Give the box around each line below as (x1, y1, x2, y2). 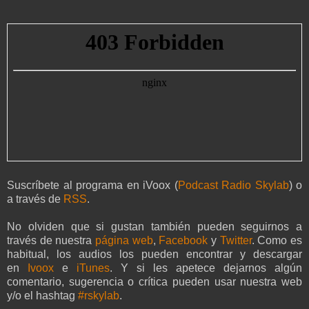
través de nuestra (7, 234, 95, 246)
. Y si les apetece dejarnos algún (110, 261, 302, 274)
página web (95, 234, 153, 246)
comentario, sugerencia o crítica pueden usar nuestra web (7, 275, 302, 288)
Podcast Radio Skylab (177, 179, 289, 191)
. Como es (251, 234, 303, 246)
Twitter (219, 234, 252, 246)
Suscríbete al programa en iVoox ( (7, 179, 178, 191)
